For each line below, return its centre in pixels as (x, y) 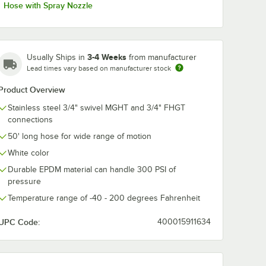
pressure (24, 181)
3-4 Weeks (107, 57)
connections (30, 119)
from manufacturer (163, 57)
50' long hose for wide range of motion (80, 136)
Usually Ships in (57, 57)
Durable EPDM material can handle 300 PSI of (92, 169)
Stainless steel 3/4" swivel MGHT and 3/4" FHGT (96, 107)
